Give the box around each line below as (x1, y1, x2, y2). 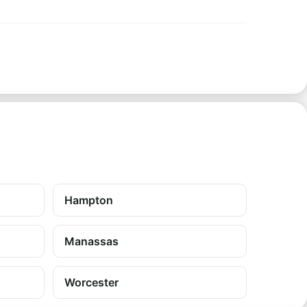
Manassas (64, 234, 119, 248)
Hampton (64, 193, 113, 207)
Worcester (64, 275, 119, 289)
